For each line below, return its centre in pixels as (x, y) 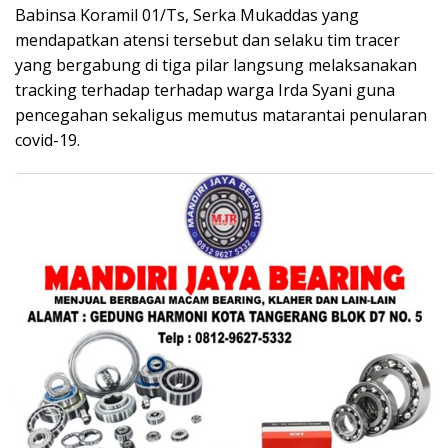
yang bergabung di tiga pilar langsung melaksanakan (216, 64)
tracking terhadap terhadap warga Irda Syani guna (205, 89)
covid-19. (47, 139)
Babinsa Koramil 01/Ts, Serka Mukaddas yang (187, 14)
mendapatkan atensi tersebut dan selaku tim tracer (207, 39)
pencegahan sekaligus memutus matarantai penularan (221, 114)
